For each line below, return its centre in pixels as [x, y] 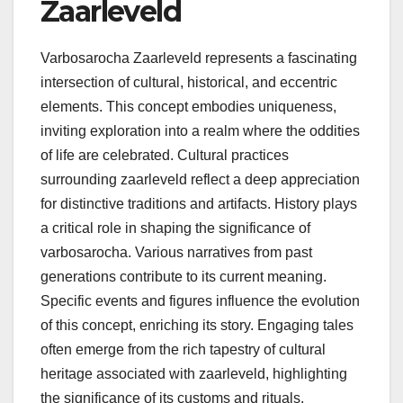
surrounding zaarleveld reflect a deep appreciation [200, 180]
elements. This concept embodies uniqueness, [188, 107]
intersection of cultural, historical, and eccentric [189, 83]
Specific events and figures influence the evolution [200, 301]
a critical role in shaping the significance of [175, 228]
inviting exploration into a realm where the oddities [200, 131]
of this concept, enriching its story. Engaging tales [197, 326]
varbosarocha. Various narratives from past [176, 253]
